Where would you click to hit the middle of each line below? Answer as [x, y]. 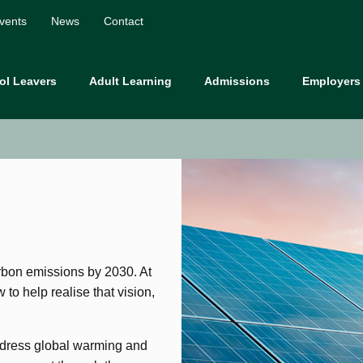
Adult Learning [131, 81]
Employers [332, 81]
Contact [124, 21]
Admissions [237, 81]
